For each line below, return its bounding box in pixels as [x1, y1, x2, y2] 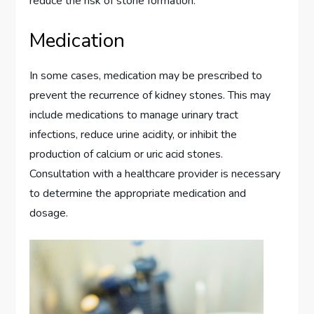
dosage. [29, 205, 69, 221]
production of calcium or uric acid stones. [29, 146, 224, 163]
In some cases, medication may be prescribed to [29, 68, 263, 84]
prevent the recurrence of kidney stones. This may [29, 88, 271, 104]
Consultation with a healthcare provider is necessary [29, 166, 281, 182]
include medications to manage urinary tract [29, 107, 239, 123]
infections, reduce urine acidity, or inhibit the [29, 127, 238, 143]
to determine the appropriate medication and [29, 186, 247, 202]
